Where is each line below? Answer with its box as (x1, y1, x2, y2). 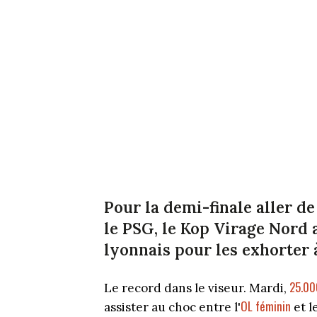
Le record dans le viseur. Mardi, (104, 279, 289, 296)
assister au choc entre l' (104, 299, 241, 315)
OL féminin (241, 296, 291, 315)
